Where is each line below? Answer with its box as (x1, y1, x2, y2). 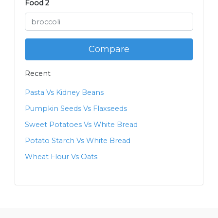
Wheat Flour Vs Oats (25, 152, 97, 162)
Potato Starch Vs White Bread (25, 136, 130, 145)
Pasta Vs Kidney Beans (25, 88, 104, 97)
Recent (25, 69, 51, 78)
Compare (89, 44, 129, 55)
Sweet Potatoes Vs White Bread (25, 120, 138, 129)
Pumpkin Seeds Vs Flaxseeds (25, 104, 127, 113)
